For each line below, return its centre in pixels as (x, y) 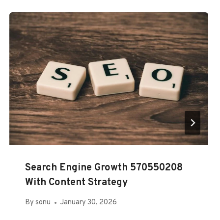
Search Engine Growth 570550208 (104, 168)
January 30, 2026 (88, 203)
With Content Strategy (76, 182)
